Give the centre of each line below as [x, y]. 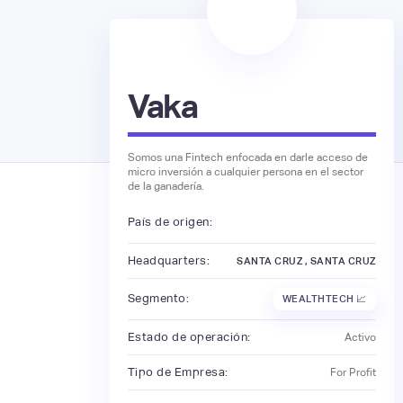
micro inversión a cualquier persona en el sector [245, 171]
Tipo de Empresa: [178, 372]
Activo [360, 337]
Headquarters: [169, 260]
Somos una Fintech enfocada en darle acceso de [247, 157]
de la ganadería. [166, 186]
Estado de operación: [189, 336]
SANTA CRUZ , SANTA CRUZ [306, 260]
